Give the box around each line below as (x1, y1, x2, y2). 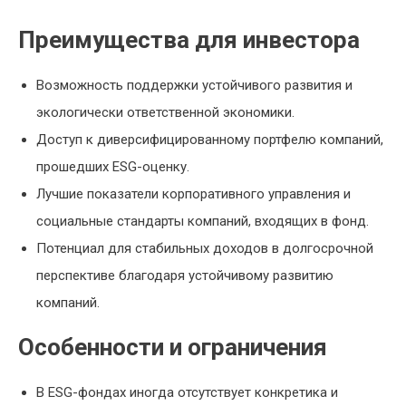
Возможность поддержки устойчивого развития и (36, 77, 353, 93)
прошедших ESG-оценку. (36, 159, 189, 175)
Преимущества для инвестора (18, 26, 360, 53)
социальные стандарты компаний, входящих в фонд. (36, 213, 369, 229)
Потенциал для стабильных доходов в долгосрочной (36, 240, 373, 256)
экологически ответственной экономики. (36, 104, 295, 121)
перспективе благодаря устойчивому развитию (36, 267, 333, 284)
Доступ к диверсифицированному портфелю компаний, (36, 131, 383, 148)
